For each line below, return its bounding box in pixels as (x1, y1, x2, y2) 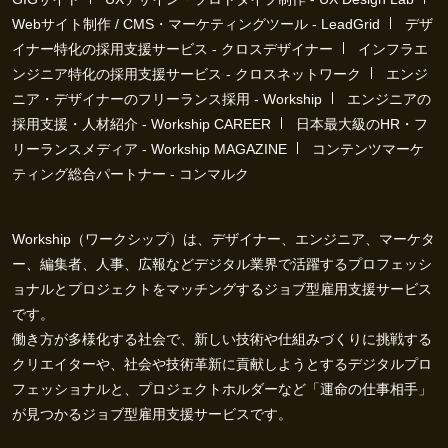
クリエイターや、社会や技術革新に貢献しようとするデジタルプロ (12, 356, 432, 372)
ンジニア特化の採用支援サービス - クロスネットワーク (12, 66, 361, 82)
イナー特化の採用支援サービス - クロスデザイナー (12, 41, 333, 57)
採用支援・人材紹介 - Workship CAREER (12, 116, 271, 132)
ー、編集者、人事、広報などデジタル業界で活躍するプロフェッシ (12, 256, 432, 272)
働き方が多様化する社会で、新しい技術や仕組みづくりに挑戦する (12, 331, 432, 347)
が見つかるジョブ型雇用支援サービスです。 (12, 406, 292, 422)
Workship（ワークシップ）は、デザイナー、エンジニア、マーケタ (12, 231, 435, 247)
